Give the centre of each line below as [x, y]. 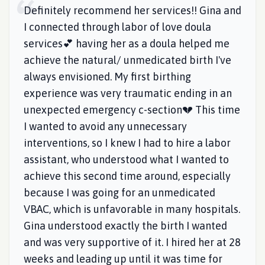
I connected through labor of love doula [117, 27]
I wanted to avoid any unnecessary [105, 126]
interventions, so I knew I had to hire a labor [127, 143]
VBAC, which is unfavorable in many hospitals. [132, 209]
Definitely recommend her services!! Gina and [132, 10]
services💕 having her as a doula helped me [127, 43]
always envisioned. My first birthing [107, 77]
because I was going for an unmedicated [119, 193]
